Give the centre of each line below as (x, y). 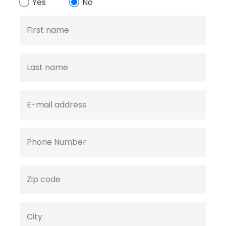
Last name (47, 68)
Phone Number (56, 142)
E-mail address (56, 105)
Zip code (44, 180)
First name (48, 30)
